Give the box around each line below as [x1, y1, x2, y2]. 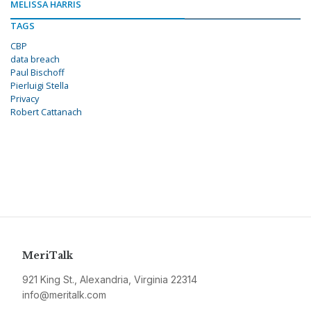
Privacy [10, 92, 39, 106]
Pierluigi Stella [10, 79, 69, 92]
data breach [10, 53, 60, 66]
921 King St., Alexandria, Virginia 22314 [22, 274, 197, 286]
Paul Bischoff [10, 66, 65, 79]
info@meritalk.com [22, 289, 106, 301]
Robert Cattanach [10, 106, 82, 119]
